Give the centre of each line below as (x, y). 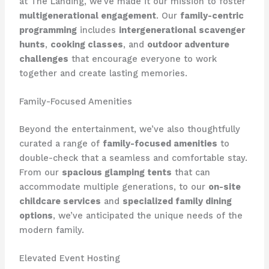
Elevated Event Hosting (69, 258)
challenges (44, 59)
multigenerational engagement (87, 15)
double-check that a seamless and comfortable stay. (133, 158)
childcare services (60, 201)
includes (98, 30)
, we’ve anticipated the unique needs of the (147, 215)
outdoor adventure (188, 44)
